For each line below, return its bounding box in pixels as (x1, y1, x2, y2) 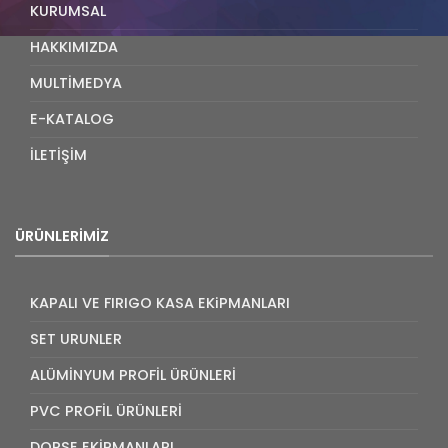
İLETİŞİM (30, 144, 87, 165)
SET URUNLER (30, 328, 122, 349)
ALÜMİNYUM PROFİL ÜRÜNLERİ (30, 364, 236, 385)
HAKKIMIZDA (30, 36, 118, 57)
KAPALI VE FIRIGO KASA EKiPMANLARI (30, 292, 290, 313)
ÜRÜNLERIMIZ (15, 225, 109, 246)
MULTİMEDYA (30, 72, 122, 93)
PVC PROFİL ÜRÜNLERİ (30, 400, 182, 421)
